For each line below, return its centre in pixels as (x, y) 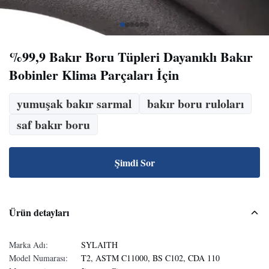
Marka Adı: (29, 245)
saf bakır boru (53, 125)
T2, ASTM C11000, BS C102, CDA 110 (150, 258)
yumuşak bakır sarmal (74, 104)
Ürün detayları (39, 212)
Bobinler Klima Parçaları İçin (94, 75)
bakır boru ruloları (195, 104)
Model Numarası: (38, 258)
